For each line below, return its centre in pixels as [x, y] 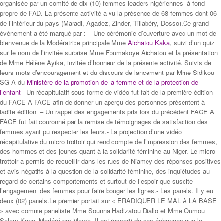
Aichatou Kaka [149, 42]
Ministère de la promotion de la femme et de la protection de [112, 82]
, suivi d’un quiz [192, 42]
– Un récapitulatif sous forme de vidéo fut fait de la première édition [117, 92]
